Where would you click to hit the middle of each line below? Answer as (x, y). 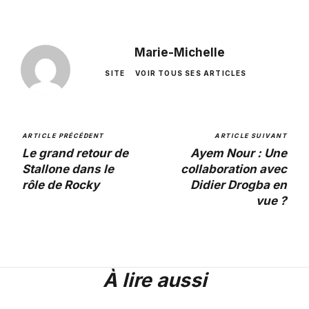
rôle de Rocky (61, 185)
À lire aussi (154, 280)
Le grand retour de (75, 153)
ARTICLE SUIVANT (251, 136)
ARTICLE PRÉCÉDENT (63, 136)
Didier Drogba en (239, 185)
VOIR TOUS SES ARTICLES (191, 73)
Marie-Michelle (179, 53)
